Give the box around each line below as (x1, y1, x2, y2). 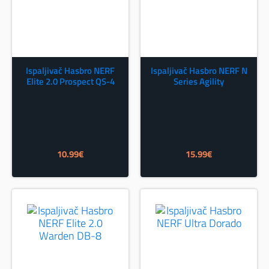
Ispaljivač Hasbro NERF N (150, 64, 247, 77)
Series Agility (174, 74, 224, 88)
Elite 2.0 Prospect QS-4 (26, 74, 115, 88)
